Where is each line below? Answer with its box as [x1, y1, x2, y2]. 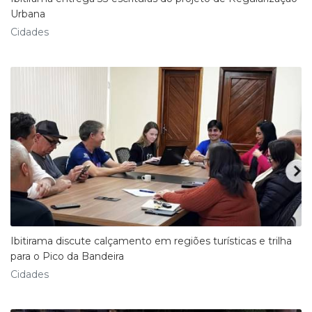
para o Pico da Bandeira [10, 250, 124, 263]
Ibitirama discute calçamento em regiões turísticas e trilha [10, 235, 292, 248]
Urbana [10, 7, 45, 20]
